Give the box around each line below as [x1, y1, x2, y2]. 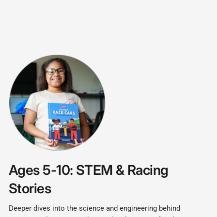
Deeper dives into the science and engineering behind [9, 204, 181, 213]
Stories [9, 180, 51, 197]
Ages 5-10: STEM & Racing [9, 162, 169, 179]
